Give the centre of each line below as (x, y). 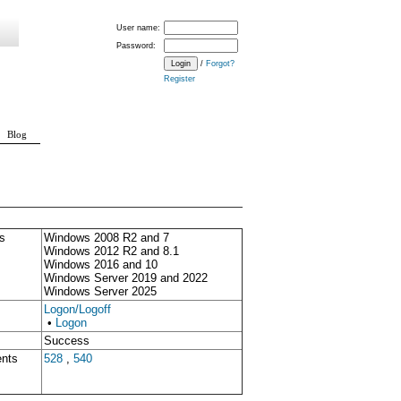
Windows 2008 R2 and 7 (107, 237)
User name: (138, 28)
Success (67, 340)
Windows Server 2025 (100, 291)
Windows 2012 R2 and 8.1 (111, 251)
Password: (136, 46)
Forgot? (220, 64)
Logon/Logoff (77, 309)
